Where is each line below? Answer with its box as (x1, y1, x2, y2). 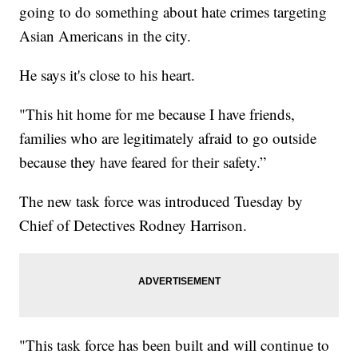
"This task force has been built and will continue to (19, 335, 330, 356)
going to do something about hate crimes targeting (19, 2, 328, 22)
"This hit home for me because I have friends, (19, 104, 296, 125)
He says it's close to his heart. (19, 65, 196, 86)
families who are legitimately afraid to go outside (19, 128, 317, 149)
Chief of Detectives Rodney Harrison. (19, 215, 248, 236)
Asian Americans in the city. (19, 26, 192, 46)
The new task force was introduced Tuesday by (19, 191, 304, 212)
